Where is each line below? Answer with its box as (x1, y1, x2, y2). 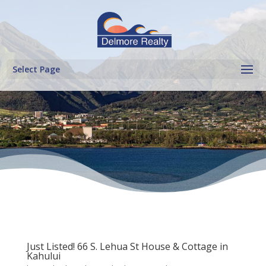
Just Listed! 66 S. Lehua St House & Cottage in (26, 240, 228, 253)
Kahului (26, 249, 61, 262)
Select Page (12, 64, 61, 75)
